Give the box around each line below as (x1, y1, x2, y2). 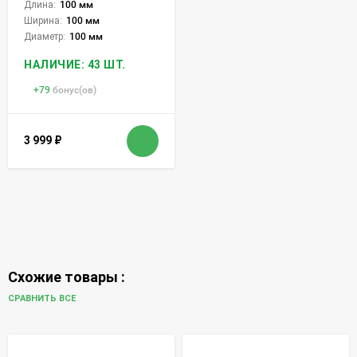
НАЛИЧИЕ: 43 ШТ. (24, 57, 126, 71)
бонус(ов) (53, 84, 96, 96)
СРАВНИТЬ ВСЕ (8, 293, 78, 304)
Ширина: (24, 14, 62, 26)
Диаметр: (24, 30, 65, 42)
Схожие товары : (8, 268, 125, 285)
